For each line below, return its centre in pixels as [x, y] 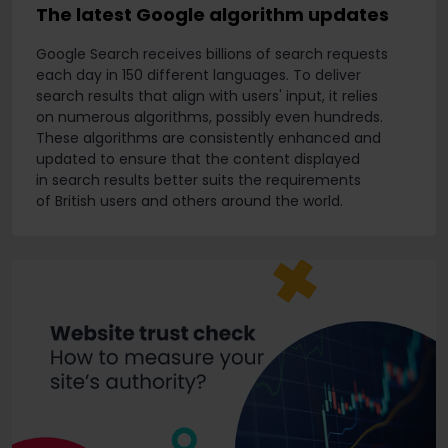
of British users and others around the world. [189, 201]
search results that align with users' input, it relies [207, 96]
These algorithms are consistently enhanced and [208, 138]
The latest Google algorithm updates [212, 15]
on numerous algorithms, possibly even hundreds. [209, 117]
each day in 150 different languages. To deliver [198, 75]
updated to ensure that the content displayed [198, 159]
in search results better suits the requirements [198, 180]
